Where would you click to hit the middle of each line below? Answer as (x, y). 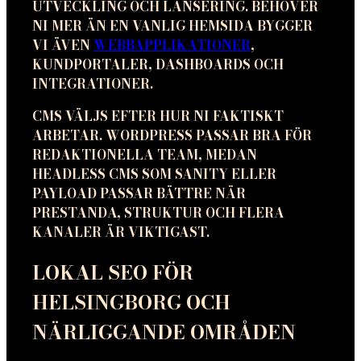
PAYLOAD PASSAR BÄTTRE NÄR (139, 194)
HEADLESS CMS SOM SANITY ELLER (154, 174)
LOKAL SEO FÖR (113, 272)
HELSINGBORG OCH (131, 302)
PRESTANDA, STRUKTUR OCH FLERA (158, 213)
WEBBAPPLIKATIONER (172, 46)
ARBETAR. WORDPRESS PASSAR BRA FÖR (172, 136)
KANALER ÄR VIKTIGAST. (121, 232)
